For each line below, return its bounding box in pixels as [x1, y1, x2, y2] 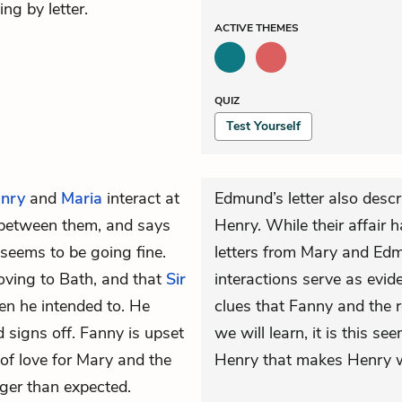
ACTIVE [214, 21, 256, 35]
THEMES [256, 21, 299, 35]
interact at [102, 188, 179, 209]
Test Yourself [226, 118, 301, 135]
